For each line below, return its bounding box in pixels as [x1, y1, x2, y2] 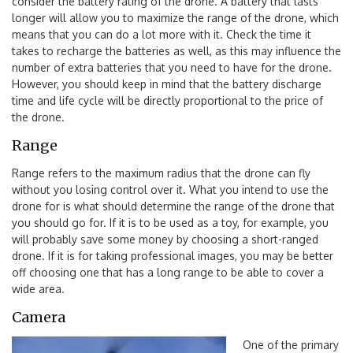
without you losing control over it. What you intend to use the [12, 182, 329, 196]
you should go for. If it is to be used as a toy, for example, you [12, 215, 329, 229]
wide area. [12, 281, 65, 295]
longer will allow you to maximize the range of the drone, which [12, 10, 339, 24]
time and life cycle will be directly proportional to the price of [12, 93, 323, 107]
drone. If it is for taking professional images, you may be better [12, 248, 333, 262]
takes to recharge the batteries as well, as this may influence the [12, 43, 341, 58]
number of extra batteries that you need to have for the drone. [12, 60, 332, 74]
